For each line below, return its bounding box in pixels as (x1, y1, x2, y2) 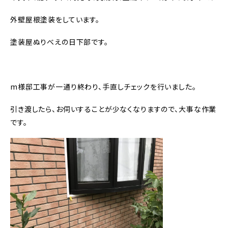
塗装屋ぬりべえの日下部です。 (10, 37, 108, 47)
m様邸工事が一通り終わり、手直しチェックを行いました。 (10, 81, 196, 92)
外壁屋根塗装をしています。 (10, 14, 100, 25)
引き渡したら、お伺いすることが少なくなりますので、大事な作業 (10, 104, 217, 115)
